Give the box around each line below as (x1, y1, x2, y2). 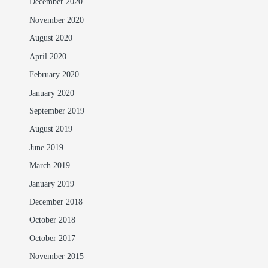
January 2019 (29, 179, 74, 188)
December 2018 (29, 197, 83, 206)
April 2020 (29, 52, 66, 61)
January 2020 (29, 89, 74, 98)
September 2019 (29, 106, 84, 115)
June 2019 (29, 143, 63, 152)
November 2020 (29, 16, 84, 25)
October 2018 (29, 216, 75, 225)
